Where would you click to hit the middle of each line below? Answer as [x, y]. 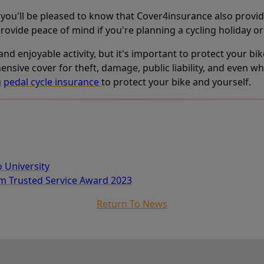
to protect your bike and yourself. [176, 82]
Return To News [132, 204]
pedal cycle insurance [52, 82]
